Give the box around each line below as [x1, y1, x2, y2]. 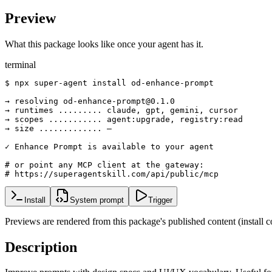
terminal [5, 59, 36, 70]
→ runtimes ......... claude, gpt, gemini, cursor [5, 105, 238, 115]
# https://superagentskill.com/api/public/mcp [5, 169, 219, 178]
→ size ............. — [5, 123, 112, 133]
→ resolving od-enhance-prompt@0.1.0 [5, 96, 175, 106]
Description [5, 239, 77, 255]
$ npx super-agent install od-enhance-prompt [5, 78, 214, 87]
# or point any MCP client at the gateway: [5, 160, 204, 169]
